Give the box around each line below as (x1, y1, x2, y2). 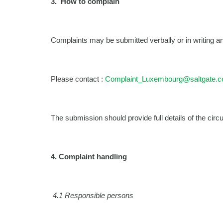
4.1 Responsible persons (51, 191, 133, 200)
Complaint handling (57, 152, 127, 161)
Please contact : (51, 75, 105, 83)
